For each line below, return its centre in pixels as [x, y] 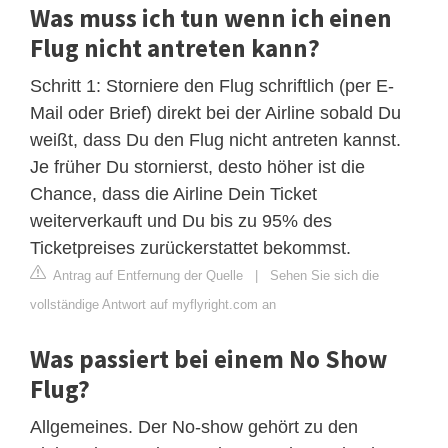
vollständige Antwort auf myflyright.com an [153, 304]
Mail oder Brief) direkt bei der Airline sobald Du [215, 112]
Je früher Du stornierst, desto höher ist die [197, 166]
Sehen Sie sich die [324, 275]
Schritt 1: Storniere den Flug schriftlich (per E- [212, 85]
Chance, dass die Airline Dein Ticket [173, 193]
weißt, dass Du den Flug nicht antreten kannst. [215, 139]
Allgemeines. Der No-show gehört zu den [194, 426]
